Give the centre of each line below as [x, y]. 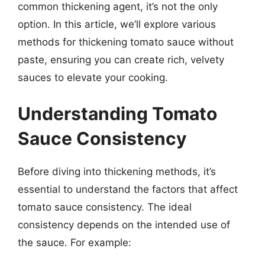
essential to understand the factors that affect [128, 189]
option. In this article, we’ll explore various [117, 24]
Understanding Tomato [117, 114]
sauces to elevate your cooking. [93, 77]
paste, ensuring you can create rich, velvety [121, 59]
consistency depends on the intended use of [124, 225]
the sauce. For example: [75, 243]
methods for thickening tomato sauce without [126, 42]
